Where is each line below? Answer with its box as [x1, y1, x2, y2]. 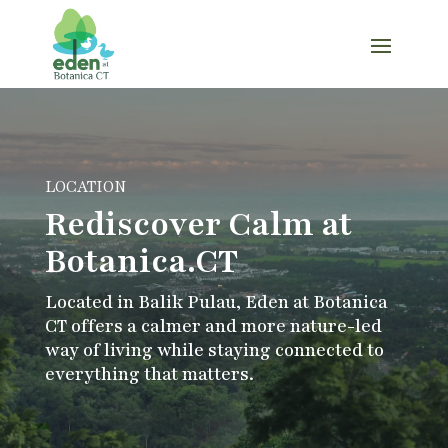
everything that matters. [44, 361, 254, 386]
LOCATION [44, 175, 127, 198]
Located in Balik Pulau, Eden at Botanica [44, 289, 388, 314]
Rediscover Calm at [44, 201, 352, 247]
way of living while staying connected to [44, 337, 384, 362]
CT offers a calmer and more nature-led [44, 313, 382, 338]
